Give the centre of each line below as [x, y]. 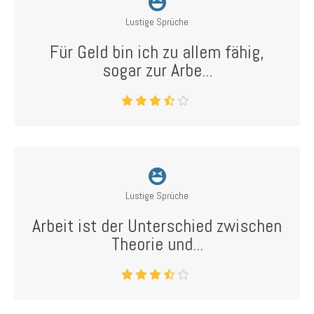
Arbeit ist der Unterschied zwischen [157, 226]
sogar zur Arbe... [157, 70]
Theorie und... [157, 244]
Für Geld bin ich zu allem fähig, [157, 52]
